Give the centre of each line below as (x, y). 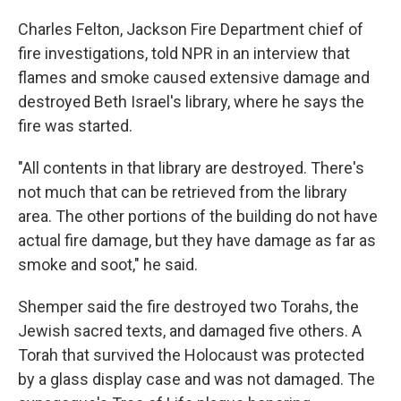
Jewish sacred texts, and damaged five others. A (190, 331)
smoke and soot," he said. (108, 264)
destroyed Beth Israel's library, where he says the (191, 102)
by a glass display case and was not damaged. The (196, 379)
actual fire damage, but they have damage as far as (197, 240)
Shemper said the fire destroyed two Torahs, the (188, 307)
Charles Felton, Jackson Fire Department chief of (191, 29)
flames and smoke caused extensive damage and (194, 77)
